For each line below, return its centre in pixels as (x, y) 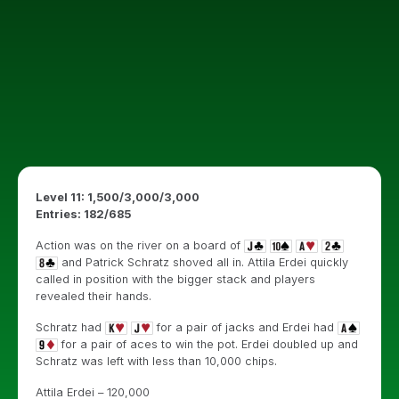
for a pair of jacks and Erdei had (245, 327)
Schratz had (70, 327)
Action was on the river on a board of (140, 245)
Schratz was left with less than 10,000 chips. (156, 361)
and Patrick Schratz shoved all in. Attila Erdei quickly (203, 262)
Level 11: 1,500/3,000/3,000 (118, 197)
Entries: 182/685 (83, 214)
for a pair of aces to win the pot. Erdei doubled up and (208, 344)
